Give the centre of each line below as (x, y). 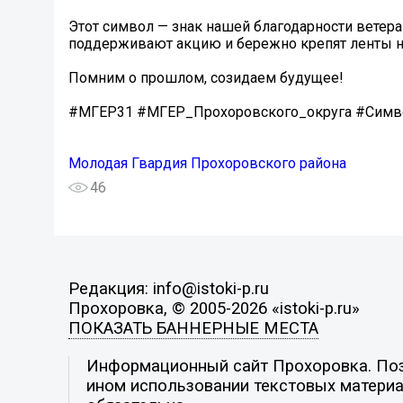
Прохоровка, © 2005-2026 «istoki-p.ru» (214, 309)
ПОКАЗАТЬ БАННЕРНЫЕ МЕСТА (193, 329)
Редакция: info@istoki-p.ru (168, 289)
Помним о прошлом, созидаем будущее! (206, 78)
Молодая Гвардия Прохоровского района (207, 164)
